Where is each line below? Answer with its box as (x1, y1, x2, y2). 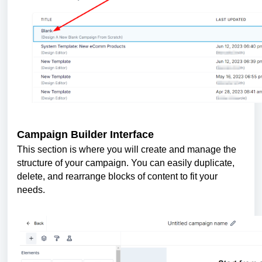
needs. (17, 185, 45, 195)
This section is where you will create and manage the (17, 144, 236, 155)
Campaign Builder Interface (17, 128, 154, 140)
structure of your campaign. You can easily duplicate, (17, 158, 235, 168)
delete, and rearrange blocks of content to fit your (17, 171, 218, 182)
